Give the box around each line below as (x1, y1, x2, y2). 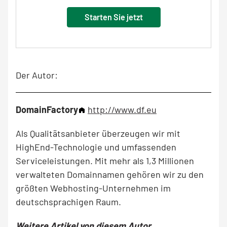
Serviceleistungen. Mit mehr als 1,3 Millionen (16, 155, 194, 166)
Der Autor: (16, 69, 58, 81)
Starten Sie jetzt (84, 12, 143, 22)
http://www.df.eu (88, 104, 157, 115)
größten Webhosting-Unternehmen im (16, 182, 171, 194)
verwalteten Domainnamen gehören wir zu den (16, 169, 204, 180)
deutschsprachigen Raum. (16, 196, 121, 207)
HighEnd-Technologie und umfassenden (16, 141, 176, 153)
